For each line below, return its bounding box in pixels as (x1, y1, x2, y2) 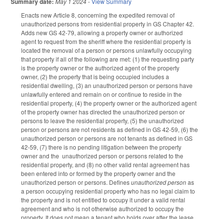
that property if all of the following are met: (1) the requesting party (21, 54, 194, 63)
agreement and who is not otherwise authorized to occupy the (21, 204, 184, 213)
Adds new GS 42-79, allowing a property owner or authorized (21, 28, 183, 37)
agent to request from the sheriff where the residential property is (21, 37, 191, 45)
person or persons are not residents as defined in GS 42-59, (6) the (21, 125, 198, 133)
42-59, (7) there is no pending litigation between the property (21, 142, 181, 151)
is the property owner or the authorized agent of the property (21, 63, 179, 72)
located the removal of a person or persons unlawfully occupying (21, 45, 192, 54)
